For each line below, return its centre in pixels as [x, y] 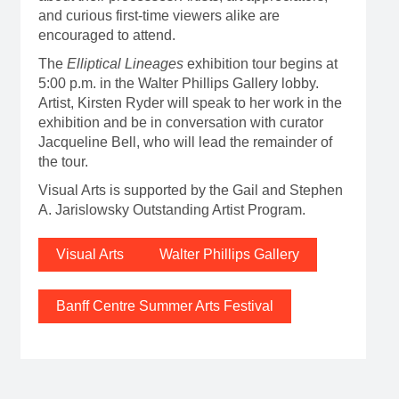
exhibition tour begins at [260, 63]
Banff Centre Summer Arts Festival [164, 305]
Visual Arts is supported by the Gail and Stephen [190, 190]
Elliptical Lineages [125, 63]
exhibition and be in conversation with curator [180, 122]
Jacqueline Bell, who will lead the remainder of [185, 142]
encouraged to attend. [106, 35]
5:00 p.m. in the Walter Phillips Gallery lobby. [178, 83]
